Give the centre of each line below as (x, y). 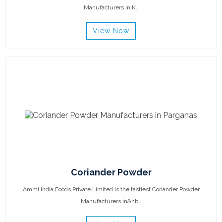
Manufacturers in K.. (111, 8)
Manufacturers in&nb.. (111, 201)
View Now (111, 31)
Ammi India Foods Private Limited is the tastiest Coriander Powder (111, 190)
